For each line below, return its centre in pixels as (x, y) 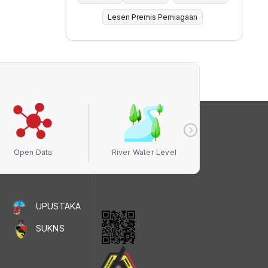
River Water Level (144, 153)
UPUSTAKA (58, 206)
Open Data (33, 153)
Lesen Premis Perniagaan (153, 17)
